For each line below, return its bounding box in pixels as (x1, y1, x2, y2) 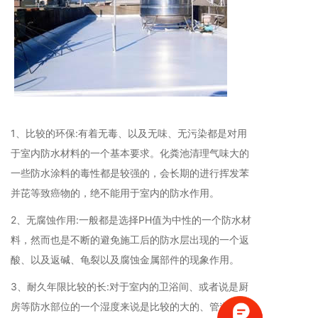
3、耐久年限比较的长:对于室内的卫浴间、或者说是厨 (11, 280, 248, 292)
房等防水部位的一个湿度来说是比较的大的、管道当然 (11, 300, 249, 312)
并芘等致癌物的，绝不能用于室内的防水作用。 (11, 187, 219, 199)
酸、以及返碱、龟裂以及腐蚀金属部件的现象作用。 (11, 253, 239, 265)
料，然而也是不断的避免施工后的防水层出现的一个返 (11, 234, 249, 246)
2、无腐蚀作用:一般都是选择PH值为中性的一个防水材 (11, 214, 251, 226)
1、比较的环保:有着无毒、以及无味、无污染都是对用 (11, 127, 247, 139)
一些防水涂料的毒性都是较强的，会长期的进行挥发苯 (11, 167, 249, 179)
